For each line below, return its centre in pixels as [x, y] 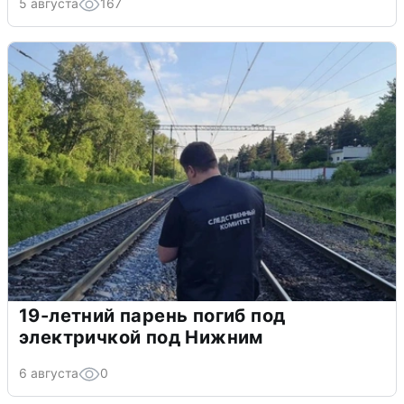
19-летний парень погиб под [152, 316]
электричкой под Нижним [141, 338]
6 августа [49, 373]
